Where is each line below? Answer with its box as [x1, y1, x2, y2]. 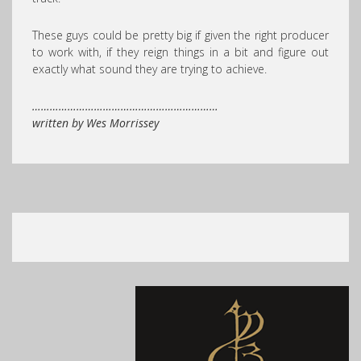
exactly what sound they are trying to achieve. [32, 61, 267, 77]
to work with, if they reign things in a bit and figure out [32, 44, 329, 60]
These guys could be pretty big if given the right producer [32, 27, 329, 43]
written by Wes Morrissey [32, 115, 159, 131]
